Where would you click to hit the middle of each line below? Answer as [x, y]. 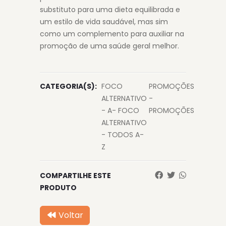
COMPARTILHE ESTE [75, 176]
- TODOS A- [123, 135]
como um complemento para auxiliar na [112, 34]
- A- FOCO [120, 110]
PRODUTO [58, 188]
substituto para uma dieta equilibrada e [110, 10]
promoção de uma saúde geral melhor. [109, 46]
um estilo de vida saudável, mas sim [104, 22]
